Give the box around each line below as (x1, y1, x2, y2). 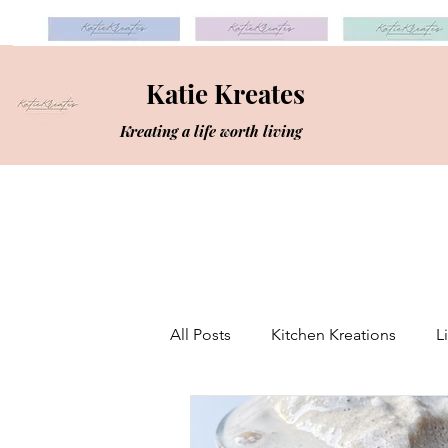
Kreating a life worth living (120, 121, 302, 141)
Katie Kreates (145, 76, 305, 111)
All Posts (170, 325, 231, 344)
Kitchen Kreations (271, 325, 396, 344)
